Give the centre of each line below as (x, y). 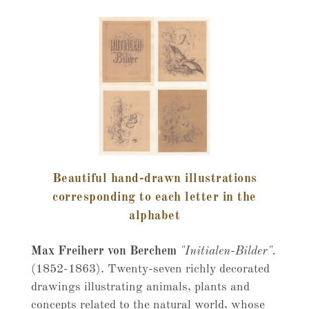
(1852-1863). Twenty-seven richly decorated (150, 269)
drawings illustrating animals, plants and (140, 287)
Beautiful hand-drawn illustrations (154, 179)
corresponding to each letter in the (154, 197)
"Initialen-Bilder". (228, 251)
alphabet (154, 216)
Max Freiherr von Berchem (105, 251)
